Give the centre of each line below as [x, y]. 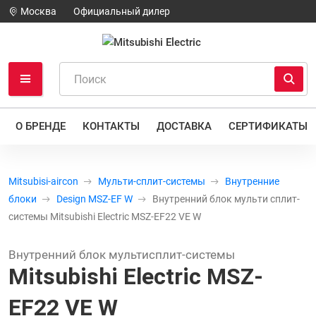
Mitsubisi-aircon [43, 181]
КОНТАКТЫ [111, 126]
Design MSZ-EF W [95, 199]
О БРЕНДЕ [41, 126]
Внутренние [252, 181]
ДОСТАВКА [184, 126]
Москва [37, 11]
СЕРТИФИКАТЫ [268, 126]
